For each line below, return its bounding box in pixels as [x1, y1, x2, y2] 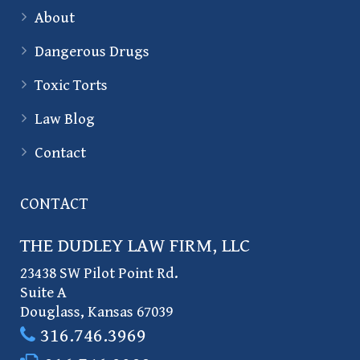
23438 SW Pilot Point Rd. [20, 264, 178, 282]
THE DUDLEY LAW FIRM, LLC [20, 234, 250, 257]
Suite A [20, 283, 67, 301]
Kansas [88, 302, 133, 321]
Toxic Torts [35, 76, 108, 94]
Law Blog [35, 109, 95, 128]
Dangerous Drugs [35, 42, 149, 60]
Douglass [20, 302, 80, 321]
